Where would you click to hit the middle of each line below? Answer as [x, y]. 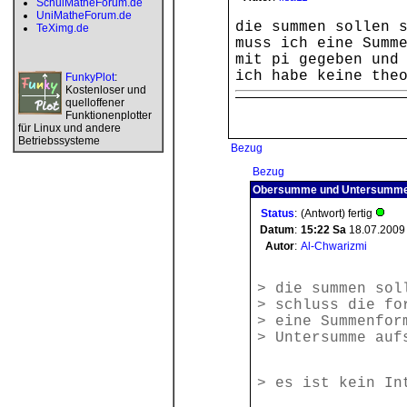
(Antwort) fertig [338, 213]
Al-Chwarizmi [334, 246]
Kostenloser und [106, 90]
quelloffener [95, 103]
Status [278, 213]
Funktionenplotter [109, 115]
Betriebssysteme [59, 141]
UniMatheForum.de [84, 15]
